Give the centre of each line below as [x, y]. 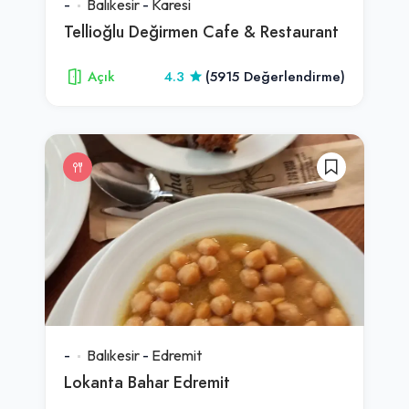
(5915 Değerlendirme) [275, 76]
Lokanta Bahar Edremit [147, 382]
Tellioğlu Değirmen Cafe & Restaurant [201, 31]
